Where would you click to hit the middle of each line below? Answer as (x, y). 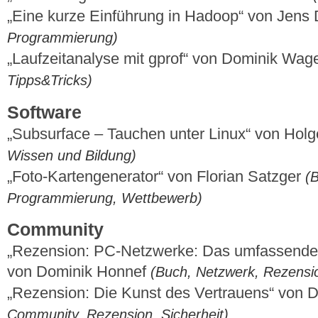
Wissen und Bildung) (72, 155)
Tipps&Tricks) (50, 81)
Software (44, 112)
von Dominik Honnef (79, 272)
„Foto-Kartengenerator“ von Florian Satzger (156, 176)
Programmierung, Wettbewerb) (105, 198)
